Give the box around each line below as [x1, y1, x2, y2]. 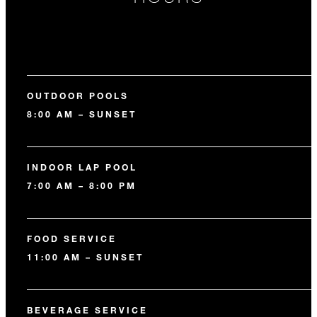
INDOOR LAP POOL [27, 161, 137, 173]
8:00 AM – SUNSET [27, 108, 137, 120]
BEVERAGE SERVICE [27, 304, 148, 316]
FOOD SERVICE [27, 233, 117, 244]
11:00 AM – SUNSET [27, 251, 144, 263]
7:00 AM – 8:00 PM [27, 180, 137, 191]
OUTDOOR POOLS [27, 90, 129, 101]
